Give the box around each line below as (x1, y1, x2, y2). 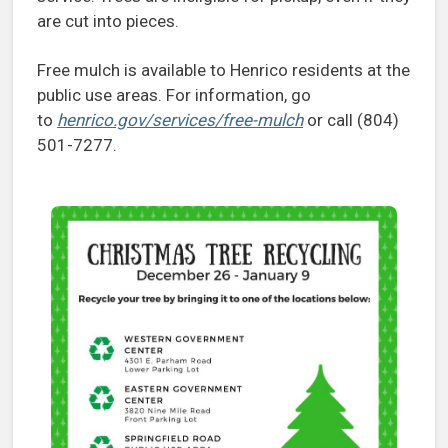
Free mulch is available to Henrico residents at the (37, 59, 410, 80)
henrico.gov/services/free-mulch (57, 109, 303, 130)
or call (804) (303, 109, 399, 130)
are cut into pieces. (37, 10, 179, 31)
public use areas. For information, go (37, 84, 311, 105)
